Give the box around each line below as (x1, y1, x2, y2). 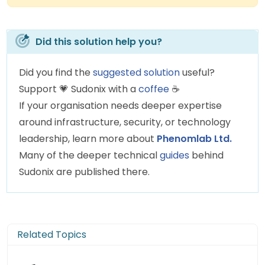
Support (19, 82, 59, 96)
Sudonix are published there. (19, 164, 150, 179)
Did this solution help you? (35, 34, 162, 49)
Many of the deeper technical (19, 148, 160, 162)
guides (160, 148, 189, 162)
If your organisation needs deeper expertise (19, 98, 222, 112)
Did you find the (19, 65, 93, 79)
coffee (138, 82, 172, 96)
